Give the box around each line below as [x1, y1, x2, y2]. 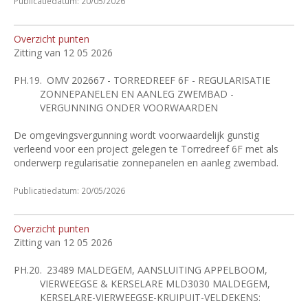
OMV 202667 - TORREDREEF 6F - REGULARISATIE [47, 74, 271, 87]
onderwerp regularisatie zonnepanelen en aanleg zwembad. [14, 156, 278, 169]
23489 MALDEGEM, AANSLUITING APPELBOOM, [47, 263, 268, 276]
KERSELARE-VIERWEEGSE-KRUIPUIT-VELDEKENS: [39, 291, 261, 304]
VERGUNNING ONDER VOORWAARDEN [39, 101, 218, 114]
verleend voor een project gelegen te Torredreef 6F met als [14, 142, 278, 155]
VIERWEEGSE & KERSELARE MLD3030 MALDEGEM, [39, 277, 270, 290]
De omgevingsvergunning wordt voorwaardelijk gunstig [14, 129, 259, 142]
